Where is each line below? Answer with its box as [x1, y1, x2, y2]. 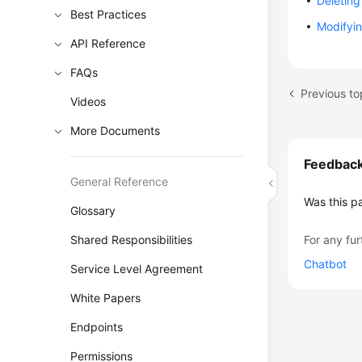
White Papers [70, 291, 141, 305]
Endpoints [70, 320, 124, 334]
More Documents [70, 124, 161, 137]
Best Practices [70, 7, 147, 21]
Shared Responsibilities [70, 233, 193, 246]
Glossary [70, 204, 116, 217]
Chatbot [304, 257, 347, 271]
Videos [70, 95, 107, 108]
